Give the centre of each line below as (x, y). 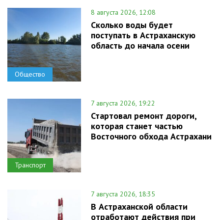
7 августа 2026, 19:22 (123, 103)
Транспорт (30, 165)
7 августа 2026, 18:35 (123, 194)
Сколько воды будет (132, 25)
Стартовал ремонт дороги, (144, 115)
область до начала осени (140, 45)
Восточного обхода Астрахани (151, 136)
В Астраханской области (139, 206)
